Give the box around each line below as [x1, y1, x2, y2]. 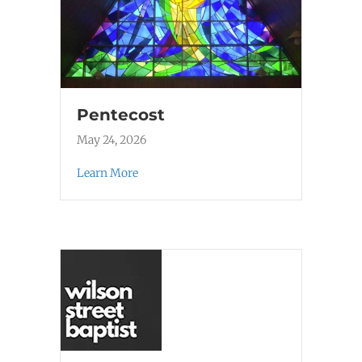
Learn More [77, 166, 138, 181]
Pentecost [77, 105, 165, 125]
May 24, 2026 [77, 133, 146, 148]
